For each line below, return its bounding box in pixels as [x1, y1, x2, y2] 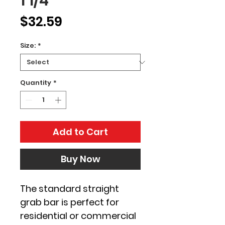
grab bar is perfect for [20, 195, 121, 208]
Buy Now [60, 152, 100, 165]
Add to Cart [53, 125, 108, 138]
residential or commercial [20, 209, 138, 222]
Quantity [20, 78, 51, 87]
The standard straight [20, 182, 121, 195]
